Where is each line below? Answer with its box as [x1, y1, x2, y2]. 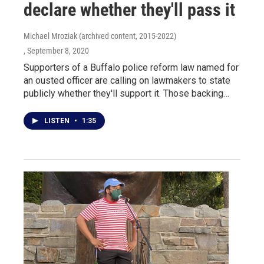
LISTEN [44, 117, 71, 125]
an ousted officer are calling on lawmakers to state [24, 75, 230, 86]
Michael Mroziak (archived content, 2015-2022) [24, 31, 176, 41]
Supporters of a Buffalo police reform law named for [24, 62, 239, 73]
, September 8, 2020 [24, 46, 89, 55]
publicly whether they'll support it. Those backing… [24, 88, 229, 99]
